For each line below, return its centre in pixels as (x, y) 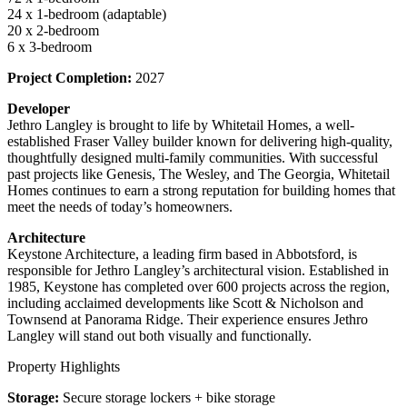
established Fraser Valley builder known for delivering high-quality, (200, 141)
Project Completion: (69, 77)
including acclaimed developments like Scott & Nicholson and (185, 303)
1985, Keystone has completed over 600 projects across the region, (199, 286)
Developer (39, 108)
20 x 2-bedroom (53, 30)
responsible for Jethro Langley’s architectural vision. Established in (198, 270)
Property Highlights (64, 366)
